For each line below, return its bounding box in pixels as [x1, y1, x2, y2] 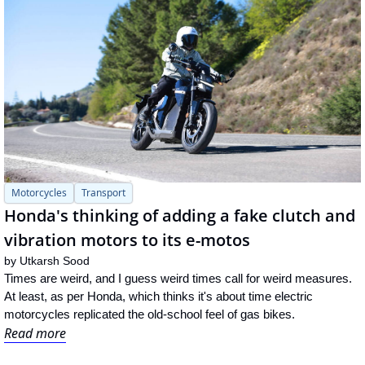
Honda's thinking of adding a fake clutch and [4, 204, 355, 227]
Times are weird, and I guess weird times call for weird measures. [4, 271, 352, 286]
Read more [4, 324, 66, 343]
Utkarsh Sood [20, 254, 90, 268]
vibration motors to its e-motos [4, 229, 250, 252]
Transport [81, 186, 125, 200]
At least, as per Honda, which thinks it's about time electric [4, 289, 313, 304]
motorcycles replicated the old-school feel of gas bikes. [4, 307, 295, 322]
